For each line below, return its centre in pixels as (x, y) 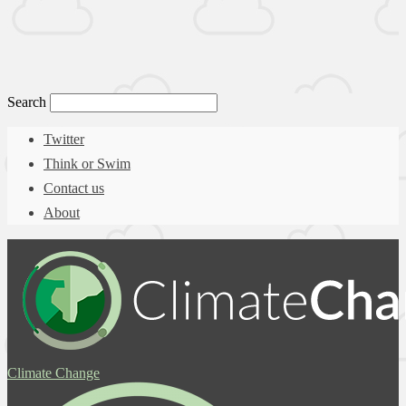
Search (27, 102)
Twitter (64, 139)
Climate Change (53, 373)
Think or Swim (87, 164)
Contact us (74, 188)
